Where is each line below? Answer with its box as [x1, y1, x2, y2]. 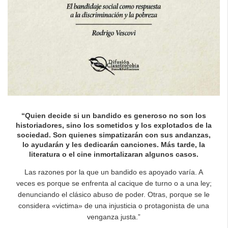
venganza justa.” [87, 212, 140, 221]
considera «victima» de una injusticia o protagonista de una [18, 201, 209, 210]
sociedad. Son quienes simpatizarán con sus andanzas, [17, 130, 211, 139]
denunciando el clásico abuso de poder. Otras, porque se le [18, 190, 210, 198]
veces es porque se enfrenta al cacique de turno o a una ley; [16, 179, 212, 187]
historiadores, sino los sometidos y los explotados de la [16, 121, 212, 129]
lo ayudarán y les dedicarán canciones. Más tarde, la [22, 140, 205, 149]
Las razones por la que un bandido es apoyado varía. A [24, 167, 203, 176]
